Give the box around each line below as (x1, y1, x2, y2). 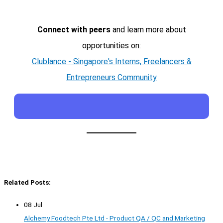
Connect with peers (37, 25, 111, 35)
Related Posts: (4, 178, 51, 186)
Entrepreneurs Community (66, 73, 157, 83)
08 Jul (24, 201, 42, 209)
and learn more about (110, 25, 186, 35)
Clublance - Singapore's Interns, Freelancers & (31, 57, 192, 67)
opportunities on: (82, 41, 141, 51)
